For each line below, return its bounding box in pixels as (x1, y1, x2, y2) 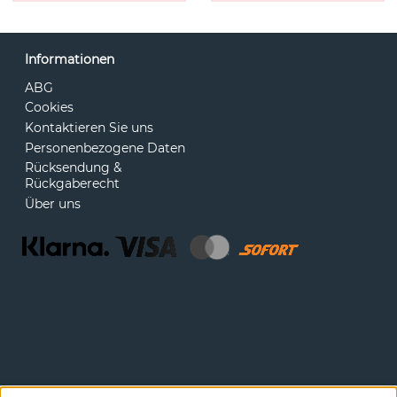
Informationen (25, 51, 114, 67)
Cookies (25, 99, 74, 116)
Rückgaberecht (25, 175, 120, 192)
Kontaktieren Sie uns (25, 120, 153, 136)
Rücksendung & (25, 160, 121, 176)
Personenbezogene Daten (25, 139, 185, 156)
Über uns (25, 196, 81, 213)
